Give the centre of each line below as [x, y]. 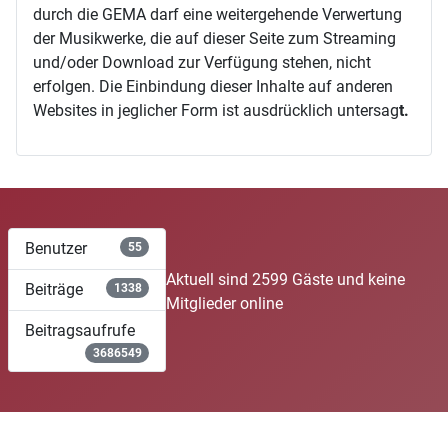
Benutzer [56, 248]
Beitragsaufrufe [80, 330]
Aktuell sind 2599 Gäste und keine [286, 280]
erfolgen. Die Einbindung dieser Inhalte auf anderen [213, 86]
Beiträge [54, 289]
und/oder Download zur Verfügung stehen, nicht [202, 62]
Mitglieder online [225, 304]
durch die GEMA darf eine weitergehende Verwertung [217, 14]
